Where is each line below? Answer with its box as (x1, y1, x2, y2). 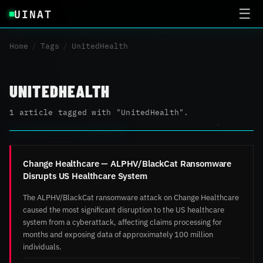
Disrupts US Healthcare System (23, 169, 147, 181)
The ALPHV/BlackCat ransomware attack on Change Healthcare (23, 191, 239, 203)
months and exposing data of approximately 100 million (23, 228, 213, 240)
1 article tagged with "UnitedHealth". (9, 107, 189, 117)
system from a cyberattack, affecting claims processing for (23, 216, 222, 227)
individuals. (23, 241, 62, 252)
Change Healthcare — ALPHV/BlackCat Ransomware (23, 157, 232, 169)
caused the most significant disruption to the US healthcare (23, 204, 224, 215)
